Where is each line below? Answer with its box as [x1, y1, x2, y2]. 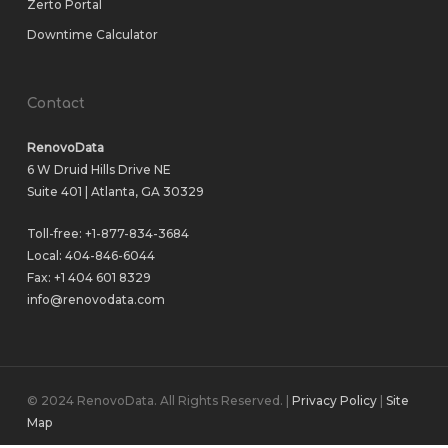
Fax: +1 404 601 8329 [26, 270, 151, 285]
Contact [26, 96, 85, 111]
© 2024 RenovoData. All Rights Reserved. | [26, 393, 292, 408]
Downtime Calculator [26, 27, 158, 42]
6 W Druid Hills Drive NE [26, 162, 171, 177]
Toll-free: [26, 226, 85, 241]
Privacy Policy [291, 393, 377, 408]
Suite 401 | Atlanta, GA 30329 [26, 184, 204, 199]
